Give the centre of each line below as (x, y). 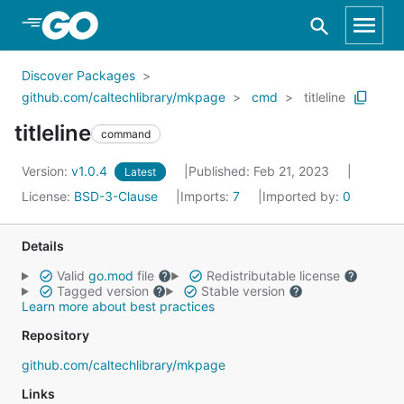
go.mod (110, 275)
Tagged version (102, 291)
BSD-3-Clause (116, 196)
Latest (140, 172)
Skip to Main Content (109, 24)
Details (43, 246)
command (126, 133)
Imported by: (303, 196)
